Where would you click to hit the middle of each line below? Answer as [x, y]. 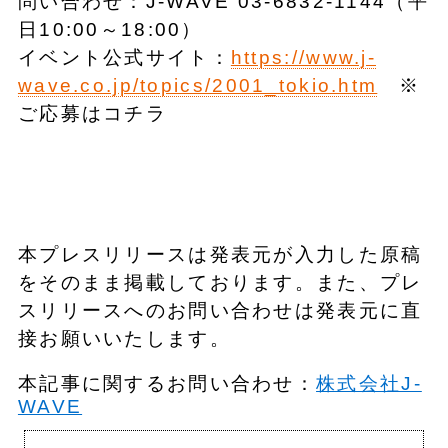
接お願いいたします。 [124, 339]
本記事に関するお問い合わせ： [167, 384]
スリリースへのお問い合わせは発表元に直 [220, 311]
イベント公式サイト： [124, 57]
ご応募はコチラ [92, 113]
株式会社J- [369, 384]
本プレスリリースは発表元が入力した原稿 [220, 255]
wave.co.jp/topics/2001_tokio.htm [197, 85]
